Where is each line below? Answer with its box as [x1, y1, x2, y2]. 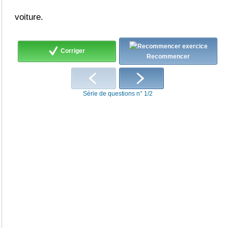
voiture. [15, 12, 43, 22]
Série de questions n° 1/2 [82, 90, 153, 98]
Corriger [61, 47, 85, 54]
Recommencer [147, 53, 190, 61]
